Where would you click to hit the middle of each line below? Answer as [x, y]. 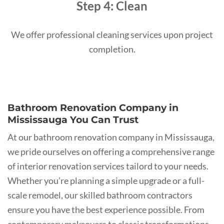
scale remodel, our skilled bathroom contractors [100, 195]
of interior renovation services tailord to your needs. [108, 166]
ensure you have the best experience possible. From [106, 210]
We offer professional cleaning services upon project [112, 34]
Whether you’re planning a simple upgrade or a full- [106, 181]
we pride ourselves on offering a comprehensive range [111, 152]
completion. [112, 49]
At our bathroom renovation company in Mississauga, [111, 137]
